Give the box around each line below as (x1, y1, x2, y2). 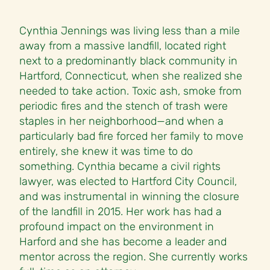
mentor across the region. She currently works (19, 250, 248, 264)
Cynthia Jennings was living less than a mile (19, 24, 240, 38)
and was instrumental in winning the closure (19, 190, 239, 204)
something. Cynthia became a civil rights (19, 160, 221, 174)
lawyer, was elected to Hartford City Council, (19, 175, 237, 189)
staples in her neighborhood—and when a (19, 115, 224, 128)
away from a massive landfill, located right (19, 39, 226, 53)
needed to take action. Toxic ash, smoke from (19, 84, 242, 98)
